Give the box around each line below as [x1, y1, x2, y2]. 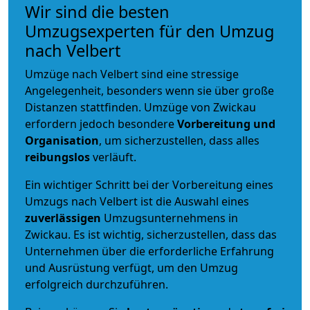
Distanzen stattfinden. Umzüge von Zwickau [25, 99, 256, 115]
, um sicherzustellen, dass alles [99, 132, 259, 148]
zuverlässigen [25, 210, 104, 226]
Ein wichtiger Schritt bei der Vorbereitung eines [25, 176, 273, 192]
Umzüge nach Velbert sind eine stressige [25, 66, 239, 82]
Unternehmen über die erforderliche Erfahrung [25, 243, 274, 259]
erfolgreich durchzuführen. [25, 276, 168, 292]
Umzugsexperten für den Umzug [25, 19, 274, 42]
